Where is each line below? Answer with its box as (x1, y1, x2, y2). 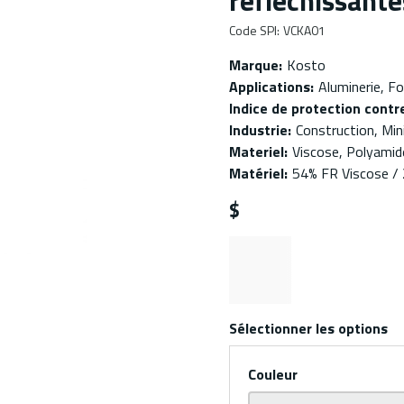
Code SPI (229, 21, 277, 40)
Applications (229, 76, 310, 97)
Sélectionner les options (229, 317, 388, 339)
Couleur (248, 363, 298, 385)
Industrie (229, 119, 288, 141)
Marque (229, 54, 279, 76)
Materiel (229, 141, 284, 162)
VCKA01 (283, 21, 326, 40)
